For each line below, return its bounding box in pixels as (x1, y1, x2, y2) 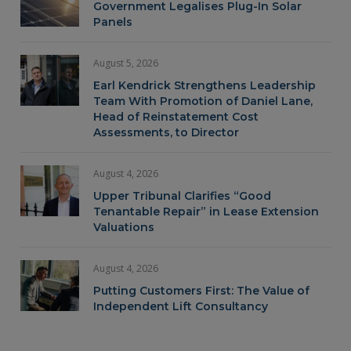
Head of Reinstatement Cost (93, 110, 259, 125)
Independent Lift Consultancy (93, 299, 268, 314)
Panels (93, 15, 132, 30)
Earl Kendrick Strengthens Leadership (93, 78, 316, 93)
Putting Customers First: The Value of (93, 284, 309, 299)
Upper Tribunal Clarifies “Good (93, 189, 271, 204)
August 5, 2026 (93, 56, 158, 71)
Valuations (93, 220, 154, 235)
